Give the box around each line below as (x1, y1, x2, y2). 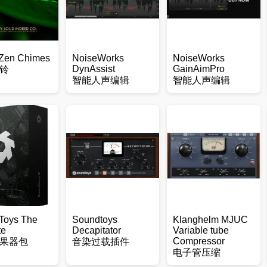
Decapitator (72, 225, 121, 235)
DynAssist (72, 64, 115, 74)
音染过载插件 (72, 237, 129, 247)
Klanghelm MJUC (172, 215, 248, 225)
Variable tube (172, 225, 229, 235)
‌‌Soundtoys (72, 215, 117, 225)
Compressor (172, 236, 225, 246)
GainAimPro (172, 64, 225, 74)
